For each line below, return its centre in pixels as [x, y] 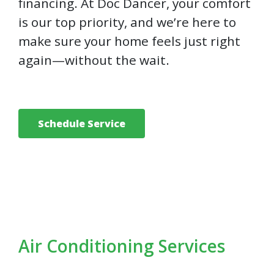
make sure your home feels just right [129, 41]
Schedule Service [82, 124]
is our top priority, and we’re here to [127, 22]
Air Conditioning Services [122, 246]
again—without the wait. [94, 60]
